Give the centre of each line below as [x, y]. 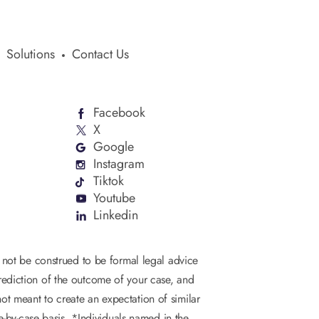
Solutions [31, 54]
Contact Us [100, 54]
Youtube [114, 198]
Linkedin [116, 215]
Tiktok [109, 181]
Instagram [119, 164]
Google [114, 147]
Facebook [119, 113]
